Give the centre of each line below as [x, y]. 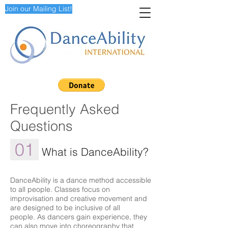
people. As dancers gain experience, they [79, 217]
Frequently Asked [65, 109]
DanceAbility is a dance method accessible [81, 180]
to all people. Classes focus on [60, 189]
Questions [41, 126]
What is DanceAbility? [94, 152]
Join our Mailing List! [39, 9]
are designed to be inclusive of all [65, 208]
